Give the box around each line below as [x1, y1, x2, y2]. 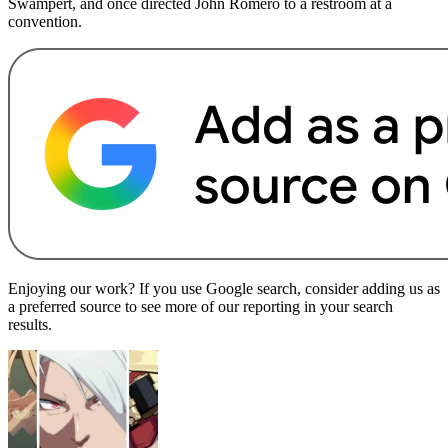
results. [8, 316, 52, 334]
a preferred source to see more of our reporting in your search [8, 298, 393, 316]
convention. [8, 13, 82, 31]
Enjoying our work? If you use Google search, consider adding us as [8, 280, 440, 298]
